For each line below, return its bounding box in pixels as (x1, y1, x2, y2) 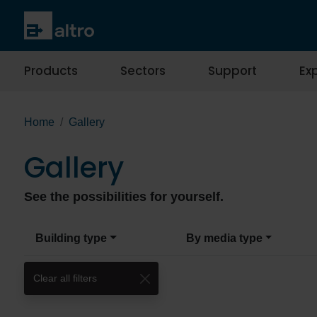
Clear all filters (33, 272, 97, 284)
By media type (185, 232, 263, 245)
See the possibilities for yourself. (24, 190, 224, 204)
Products (24, 62, 78, 80)
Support (208, 62, 257, 80)
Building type (35, 232, 107, 245)
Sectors (120, 62, 166, 80)
